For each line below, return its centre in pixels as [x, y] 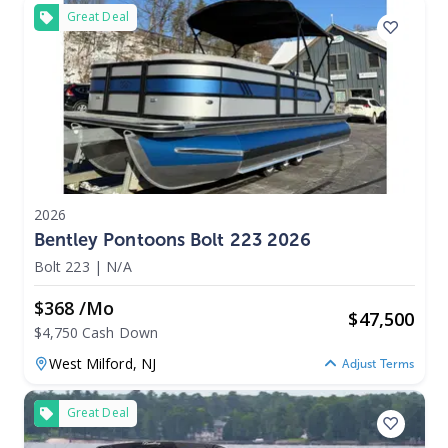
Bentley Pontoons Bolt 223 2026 [172, 239]
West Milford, [94, 363]
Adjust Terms [378, 364]
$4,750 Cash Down [96, 332]
